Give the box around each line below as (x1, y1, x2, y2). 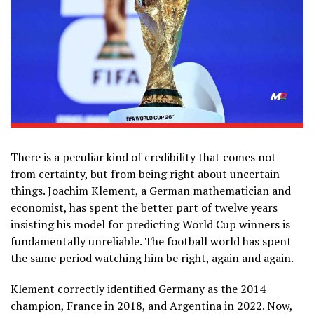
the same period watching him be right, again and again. (11, 250, 296, 266)
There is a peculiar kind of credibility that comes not (11, 149, 276, 165)
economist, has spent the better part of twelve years (11, 199, 278, 215)
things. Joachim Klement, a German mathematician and (11, 182, 291, 198)
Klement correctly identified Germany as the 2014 (11, 280, 266, 296)
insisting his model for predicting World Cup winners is (11, 216, 290, 232)
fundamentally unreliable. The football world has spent (11, 233, 292, 249)
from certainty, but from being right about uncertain (11, 165, 280, 182)
